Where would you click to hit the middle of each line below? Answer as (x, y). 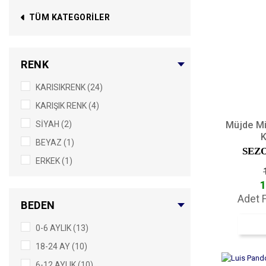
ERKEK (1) (54, 161)
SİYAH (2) (54, 124)
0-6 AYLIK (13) (62, 228)
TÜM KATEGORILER (69, 17)
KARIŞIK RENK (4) (67, 106)
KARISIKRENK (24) (69, 87)
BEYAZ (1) (55, 142)
